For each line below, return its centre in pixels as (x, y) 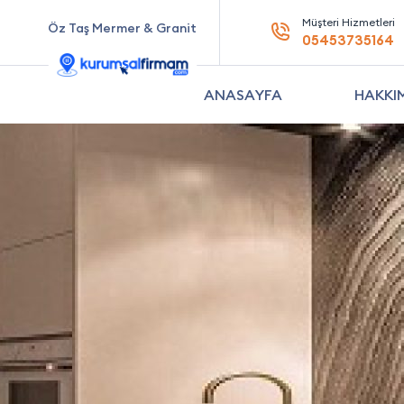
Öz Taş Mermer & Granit (122, 28)
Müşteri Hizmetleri (348, 22)
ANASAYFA (243, 95)
